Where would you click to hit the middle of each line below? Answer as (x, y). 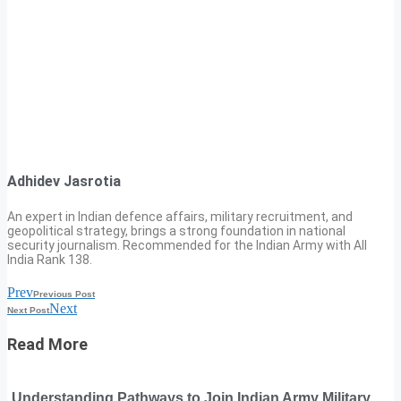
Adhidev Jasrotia (64, 182)
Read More (47, 344)
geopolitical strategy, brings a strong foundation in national (176, 230)
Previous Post (64, 294)
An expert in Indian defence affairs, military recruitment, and (180, 216)
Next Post (28, 310)
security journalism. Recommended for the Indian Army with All (187, 245)
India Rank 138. (50, 259)
